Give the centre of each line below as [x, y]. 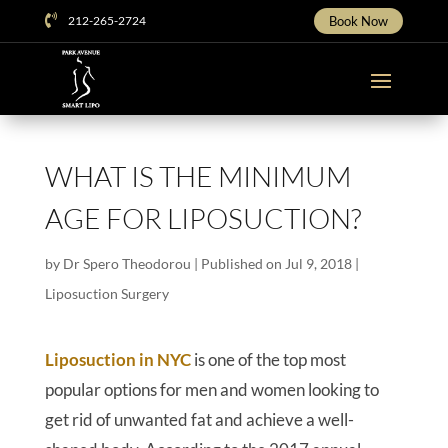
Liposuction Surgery [106, 293]
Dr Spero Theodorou [126, 263]
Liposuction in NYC [117, 359]
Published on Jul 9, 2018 [276, 263]
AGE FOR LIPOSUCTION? [202, 218]
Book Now [359, 21]
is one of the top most [268, 359]
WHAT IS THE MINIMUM [197, 176]
